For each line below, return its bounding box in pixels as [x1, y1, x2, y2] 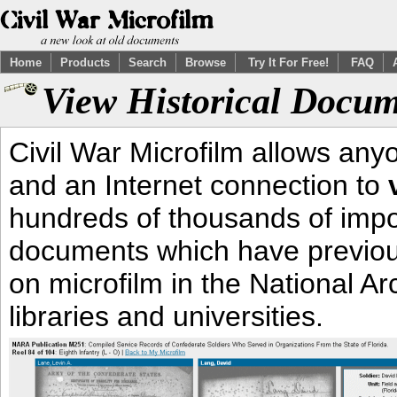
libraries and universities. [9, 300, 323, 332]
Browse [185, 56, 226, 69]
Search [128, 56, 167, 69]
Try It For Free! [248, 56, 329, 69]
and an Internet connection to [9, 169, 388, 201]
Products [60, 56, 110, 69]
